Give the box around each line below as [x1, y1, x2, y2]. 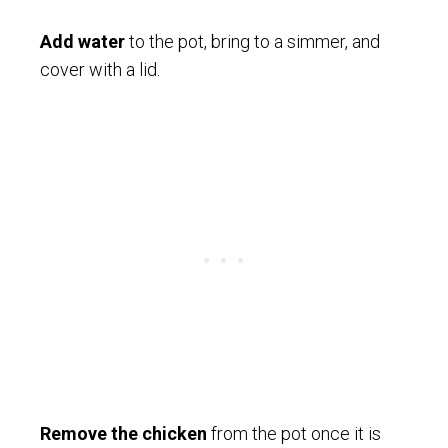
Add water [40, 30, 125, 52]
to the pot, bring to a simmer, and [125, 30, 380, 52]
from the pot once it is [207, 422, 381, 444]
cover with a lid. [40, 58, 160, 80]
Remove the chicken [40, 422, 207, 444]
